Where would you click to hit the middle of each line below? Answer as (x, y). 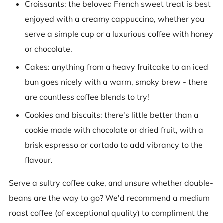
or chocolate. (49, 49)
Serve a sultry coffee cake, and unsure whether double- (111, 182)
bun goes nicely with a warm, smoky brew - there (116, 82)
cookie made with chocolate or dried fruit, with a (114, 130)
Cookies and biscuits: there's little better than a (112, 115)
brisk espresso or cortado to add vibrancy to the (114, 145)
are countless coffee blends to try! (87, 97)
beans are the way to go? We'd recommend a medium (109, 197)
